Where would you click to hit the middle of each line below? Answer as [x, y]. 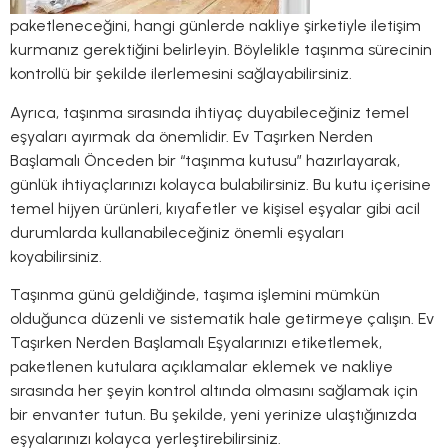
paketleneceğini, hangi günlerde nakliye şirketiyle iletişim [215, 26]
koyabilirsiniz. [56, 256]
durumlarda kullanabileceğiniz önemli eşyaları [177, 232]
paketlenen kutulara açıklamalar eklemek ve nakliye [201, 367]
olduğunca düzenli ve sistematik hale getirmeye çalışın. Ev [222, 319]
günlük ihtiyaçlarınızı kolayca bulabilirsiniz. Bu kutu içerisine [220, 184]
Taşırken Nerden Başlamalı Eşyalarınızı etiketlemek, [196, 343]
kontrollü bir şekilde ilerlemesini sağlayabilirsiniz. [181, 74]
